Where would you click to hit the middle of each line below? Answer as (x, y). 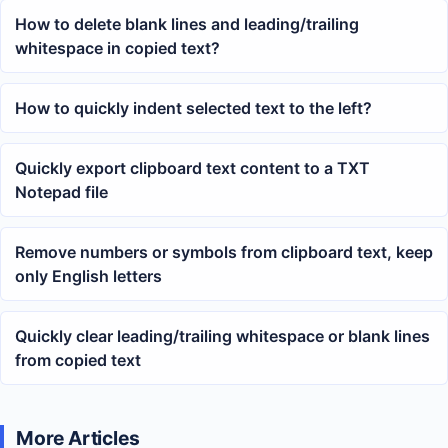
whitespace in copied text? (117, 48)
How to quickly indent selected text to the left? (193, 108)
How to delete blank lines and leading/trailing (187, 24)
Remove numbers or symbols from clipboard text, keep (224, 252)
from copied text (78, 360)
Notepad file (61, 192)
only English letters (88, 276)
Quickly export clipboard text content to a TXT (192, 168)
